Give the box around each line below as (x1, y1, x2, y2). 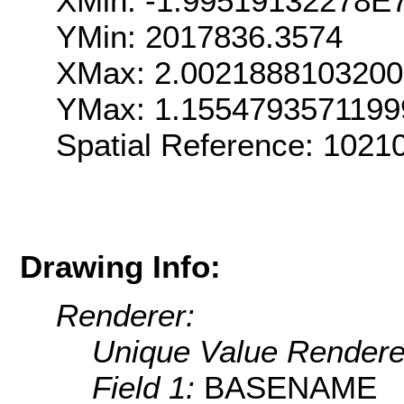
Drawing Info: (20, 248, 221, 284)
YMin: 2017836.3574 (56, 19, 343, 55)
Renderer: (56, 298, 195, 334)
